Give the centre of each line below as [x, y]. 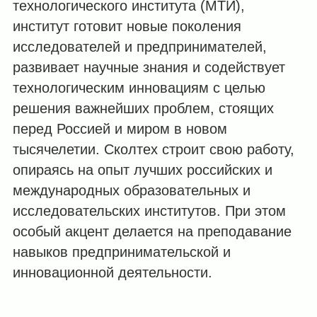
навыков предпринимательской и [121, 252]
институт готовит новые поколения [127, 27]
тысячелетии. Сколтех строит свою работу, [153, 150]
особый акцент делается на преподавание [152, 232]
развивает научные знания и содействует [149, 68]
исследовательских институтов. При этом [149, 211]
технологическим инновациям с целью [139, 88]
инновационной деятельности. [112, 273]
